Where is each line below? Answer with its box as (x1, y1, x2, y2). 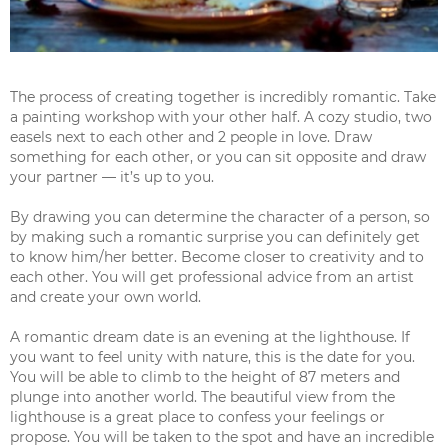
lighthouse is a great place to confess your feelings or (10, 408, 385, 427)
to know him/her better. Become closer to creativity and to (10, 248, 424, 267)
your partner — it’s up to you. (10, 168, 214, 187)
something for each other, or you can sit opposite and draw (10, 148, 426, 167)
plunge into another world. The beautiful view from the (10, 388, 395, 407)
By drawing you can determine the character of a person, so (10, 208, 430, 227)
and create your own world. (10, 288, 201, 307)
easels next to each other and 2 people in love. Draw (10, 128, 372, 147)
